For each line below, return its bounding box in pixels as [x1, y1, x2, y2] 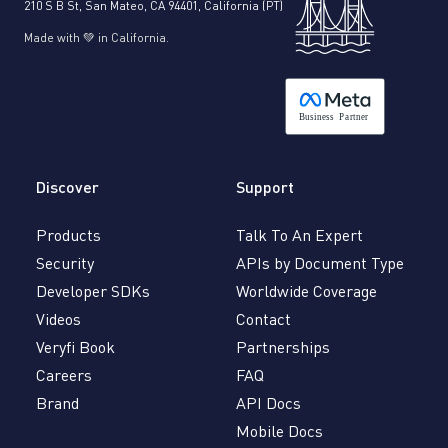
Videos [36, 309, 81, 330]
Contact [235, 309, 291, 330]
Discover [36, 177, 99, 197]
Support [235, 177, 294, 197]
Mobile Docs [235, 421, 323, 442]
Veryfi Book [36, 337, 115, 358]
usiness [305, 112, 337, 123]
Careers [36, 365, 92, 386]
